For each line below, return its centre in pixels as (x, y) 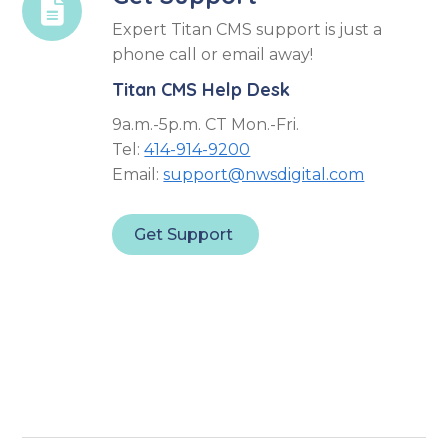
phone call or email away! (213, 54)
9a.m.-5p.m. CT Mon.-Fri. (206, 124)
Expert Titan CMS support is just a (247, 29)
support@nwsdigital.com (264, 174)
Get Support (186, 234)
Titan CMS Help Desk (201, 89)
